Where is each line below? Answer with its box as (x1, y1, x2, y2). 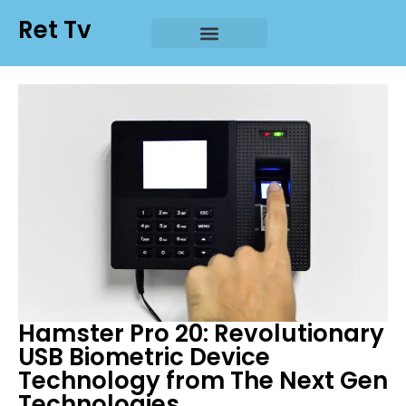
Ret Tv (18, 14, 92, 46)
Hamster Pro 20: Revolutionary (18, 317, 384, 351)
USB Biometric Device (18, 341, 270, 374)
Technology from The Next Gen (18, 364, 388, 398)
